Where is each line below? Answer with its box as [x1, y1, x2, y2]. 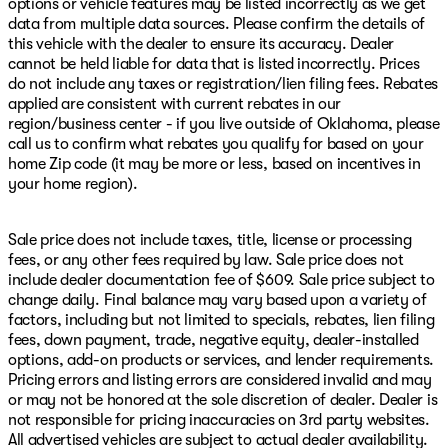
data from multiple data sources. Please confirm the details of [8, 14, 426, 33]
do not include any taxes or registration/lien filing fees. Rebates [8, 74, 438, 93]
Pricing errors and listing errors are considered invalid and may [8, 370, 432, 389]
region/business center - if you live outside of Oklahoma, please [8, 114, 440, 133]
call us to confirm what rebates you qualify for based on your [8, 134, 424, 153]
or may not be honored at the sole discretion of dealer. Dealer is [8, 390, 438, 409]
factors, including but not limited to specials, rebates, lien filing [8, 310, 435, 329]
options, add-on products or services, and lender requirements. [8, 350, 435, 369]
